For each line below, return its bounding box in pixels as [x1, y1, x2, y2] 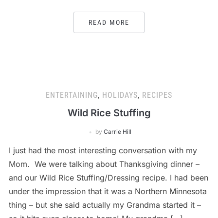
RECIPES [142, 91, 172, 100]
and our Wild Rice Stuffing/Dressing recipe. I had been [8, 173, 208, 182]
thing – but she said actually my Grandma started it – [8, 200, 201, 210]
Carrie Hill [104, 128, 131, 135]
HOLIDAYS [102, 91, 138, 100]
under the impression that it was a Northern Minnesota [8, 186, 207, 196]
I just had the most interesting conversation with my [8, 145, 197, 155]
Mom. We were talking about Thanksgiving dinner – [8, 159, 200, 169]
